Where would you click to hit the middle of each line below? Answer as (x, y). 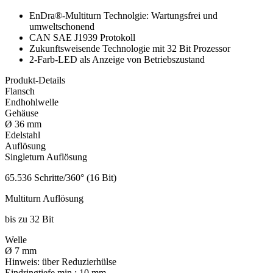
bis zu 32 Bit (29, 219)
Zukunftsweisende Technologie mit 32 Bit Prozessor (130, 49)
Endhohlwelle (32, 102)
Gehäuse (22, 113)
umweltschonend (62, 27)
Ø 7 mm (21, 251)
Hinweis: (22, 262)
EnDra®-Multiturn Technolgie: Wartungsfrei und (123, 16)
